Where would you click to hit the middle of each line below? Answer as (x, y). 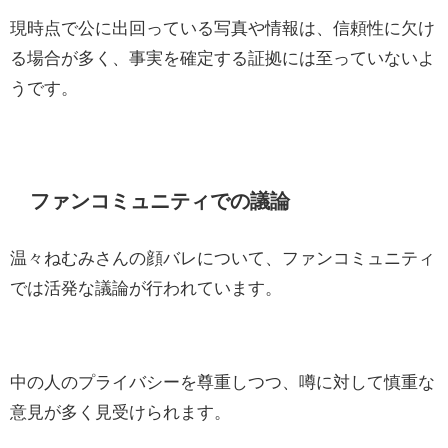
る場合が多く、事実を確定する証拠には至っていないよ (222, 58)
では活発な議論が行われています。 (146, 288)
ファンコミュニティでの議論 (160, 200)
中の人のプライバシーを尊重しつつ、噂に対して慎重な (222, 382)
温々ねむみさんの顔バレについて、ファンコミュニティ (222, 258)
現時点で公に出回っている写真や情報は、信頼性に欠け (222, 28)
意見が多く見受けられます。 (120, 412)
